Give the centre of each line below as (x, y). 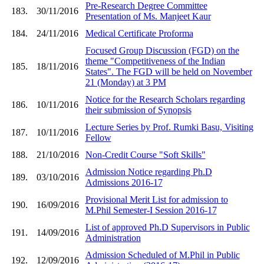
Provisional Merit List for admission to (156, 199)
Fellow (98, 137)
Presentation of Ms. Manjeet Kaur (148, 16)
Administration (113, 237)
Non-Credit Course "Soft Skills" (145, 154)
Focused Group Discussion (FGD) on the (162, 50)
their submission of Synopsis (138, 110)
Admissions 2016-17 (124, 182)
